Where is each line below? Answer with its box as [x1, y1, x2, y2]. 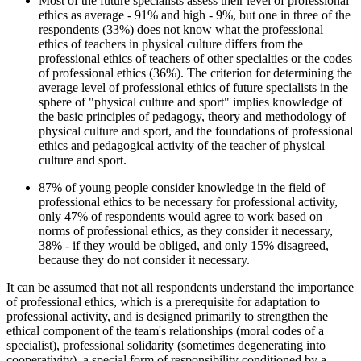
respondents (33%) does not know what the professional [39, 22, 323, 36]
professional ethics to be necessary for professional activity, [39, 194, 338, 209]
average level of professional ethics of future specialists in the [39, 80, 348, 94]
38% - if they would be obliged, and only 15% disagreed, [39, 238, 329, 252]
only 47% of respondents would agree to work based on [39, 209, 322, 223]
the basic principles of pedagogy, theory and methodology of [39, 109, 346, 123]
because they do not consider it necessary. [39, 252, 250, 267]
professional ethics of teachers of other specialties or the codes [39, 51, 352, 65]
